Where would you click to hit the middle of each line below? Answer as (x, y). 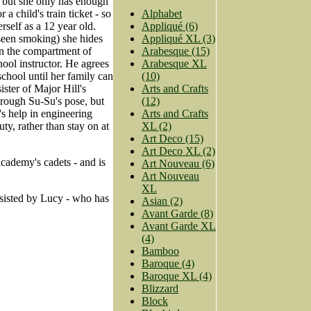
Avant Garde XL (179, 226)
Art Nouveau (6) (178, 164)
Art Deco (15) (173, 139)
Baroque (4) (168, 264)
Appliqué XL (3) (178, 39)
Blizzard (160, 289)
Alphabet (162, 14)
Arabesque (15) (176, 51)
